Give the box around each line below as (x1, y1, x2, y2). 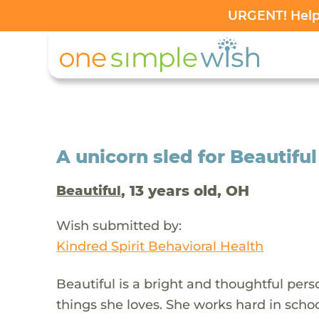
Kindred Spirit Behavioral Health (56, 237, 264, 254)
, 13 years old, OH (121, 182, 250, 199)
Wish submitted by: (56, 216, 182, 234)
